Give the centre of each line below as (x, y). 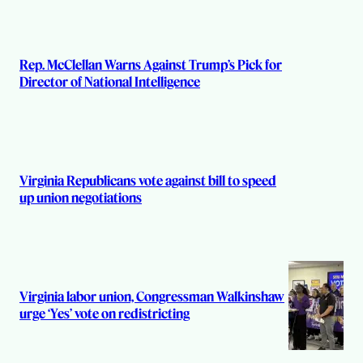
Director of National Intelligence (110, 82)
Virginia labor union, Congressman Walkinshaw (152, 296)
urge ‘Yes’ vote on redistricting (105, 313)
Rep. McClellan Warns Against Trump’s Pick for (151, 65)
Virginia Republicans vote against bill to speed (148, 180)
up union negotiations (81, 197)
